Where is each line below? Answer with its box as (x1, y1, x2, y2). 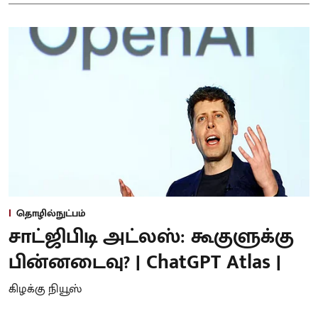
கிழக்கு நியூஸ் (9, 279, 82, 299)
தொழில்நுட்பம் (16, 204, 86, 221)
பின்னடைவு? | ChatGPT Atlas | (9, 245, 281, 279)
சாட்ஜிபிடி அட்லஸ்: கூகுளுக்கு (9, 219, 294, 253)
